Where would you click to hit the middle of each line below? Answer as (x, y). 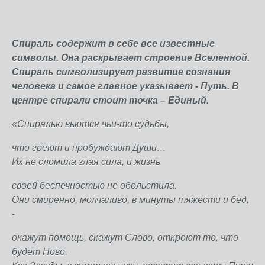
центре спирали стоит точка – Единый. (110, 100)
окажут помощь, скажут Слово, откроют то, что (125, 237)
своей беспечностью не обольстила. (94, 185)
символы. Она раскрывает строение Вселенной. (131, 58)
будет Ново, (40, 252)
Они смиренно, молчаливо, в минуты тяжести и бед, (130, 200)
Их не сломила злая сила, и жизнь (86, 162)
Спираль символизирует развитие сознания (121, 72)
